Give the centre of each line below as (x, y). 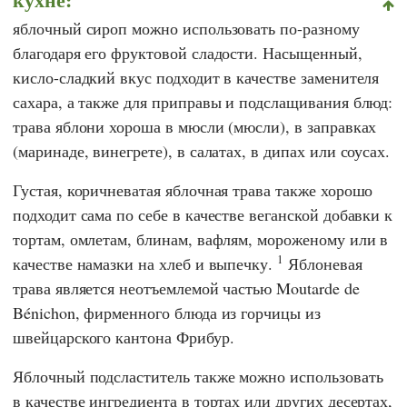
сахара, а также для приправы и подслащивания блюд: (203, 101)
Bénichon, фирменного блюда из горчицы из (167, 312)
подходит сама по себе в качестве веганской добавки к (203, 214)
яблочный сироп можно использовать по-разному (186, 28)
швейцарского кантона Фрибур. (124, 337)
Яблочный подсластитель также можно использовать (198, 376)
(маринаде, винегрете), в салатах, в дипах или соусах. (202, 150)
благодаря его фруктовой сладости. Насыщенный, (188, 52)
